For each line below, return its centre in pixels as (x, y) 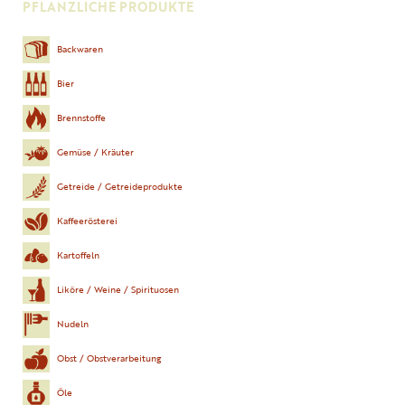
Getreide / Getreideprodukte (120, 187)
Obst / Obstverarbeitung (109, 359)
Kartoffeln (78, 256)
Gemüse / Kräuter (95, 153)
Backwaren (80, 50)
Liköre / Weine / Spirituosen (118, 290)
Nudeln (73, 325)
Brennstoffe (81, 118)
